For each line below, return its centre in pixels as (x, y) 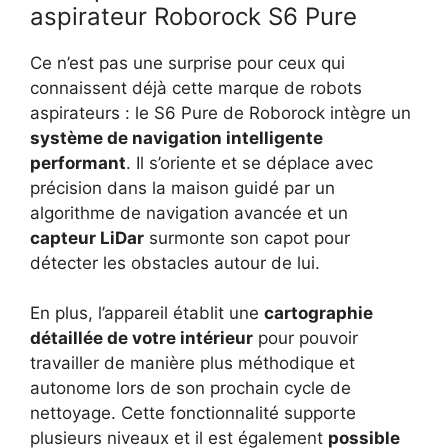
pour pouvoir (305, 338)
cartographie (318, 313)
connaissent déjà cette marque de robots (196, 87)
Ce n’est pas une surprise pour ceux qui (187, 62)
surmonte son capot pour (247, 237)
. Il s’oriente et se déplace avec (249, 162)
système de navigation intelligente (176, 137)
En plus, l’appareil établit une (147, 313)
